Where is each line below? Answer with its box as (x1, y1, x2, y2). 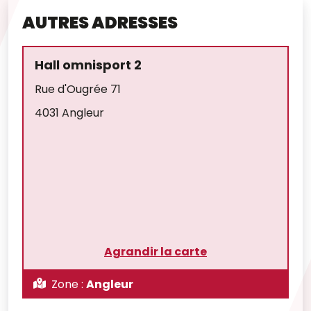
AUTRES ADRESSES (22, 10, 178, 34)
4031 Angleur (35, 104, 104, 121)
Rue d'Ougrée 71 (35, 81, 121, 97)
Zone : (51, 276, 83, 292)
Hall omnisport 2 (35, 56, 142, 74)
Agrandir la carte (104, 243, 207, 260)
